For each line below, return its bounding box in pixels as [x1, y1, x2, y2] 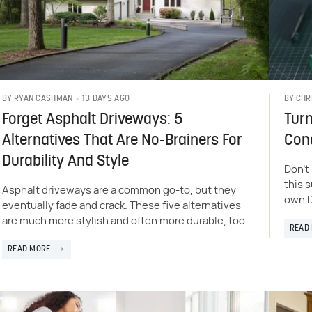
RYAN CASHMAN [13, 95, 73, 104]
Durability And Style [1, 153, 129, 170]
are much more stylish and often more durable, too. [1, 215, 248, 226]
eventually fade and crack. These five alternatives [1, 200, 241, 211]
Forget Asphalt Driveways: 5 [1, 111, 183, 128]
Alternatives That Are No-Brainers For [1, 132, 242, 149]
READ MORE [7, 244, 51, 253]
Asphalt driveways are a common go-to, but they [1, 185, 236, 196]
